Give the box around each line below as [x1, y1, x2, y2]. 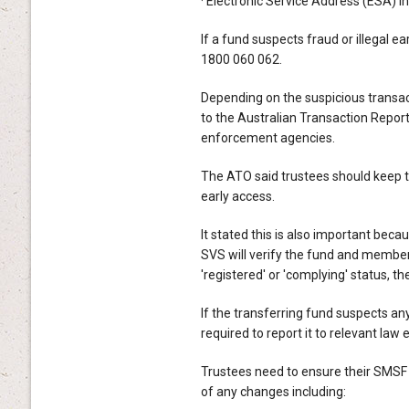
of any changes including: [200, 383, 346, 399]
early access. [200, 188, 275, 204]
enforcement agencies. [200, 130, 335, 145]
